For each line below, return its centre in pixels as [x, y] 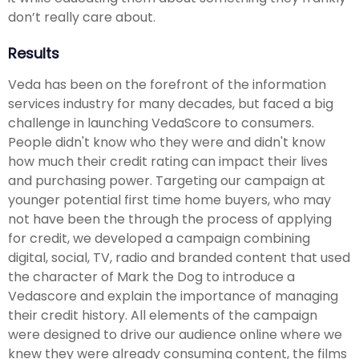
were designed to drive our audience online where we [175, 334]
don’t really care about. [82, 17]
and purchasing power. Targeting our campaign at [167, 180]
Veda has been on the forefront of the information [167, 84]
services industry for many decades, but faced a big [171, 103]
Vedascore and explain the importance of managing [173, 296]
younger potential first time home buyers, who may [169, 200]
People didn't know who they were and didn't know [167, 142]
